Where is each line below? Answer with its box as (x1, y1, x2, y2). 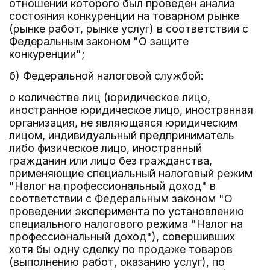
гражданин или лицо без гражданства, (9, 154, 212, 167)
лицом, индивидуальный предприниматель (9, 129, 234, 142)
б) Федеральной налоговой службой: (9, 69, 204, 82)
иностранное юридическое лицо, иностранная (9, 104, 253, 116)
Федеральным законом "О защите (9, 35, 189, 48)
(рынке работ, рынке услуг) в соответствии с (9, 22, 248, 35)
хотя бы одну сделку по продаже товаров (9, 243, 233, 256)
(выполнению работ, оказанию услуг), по (9, 256, 225, 268)
